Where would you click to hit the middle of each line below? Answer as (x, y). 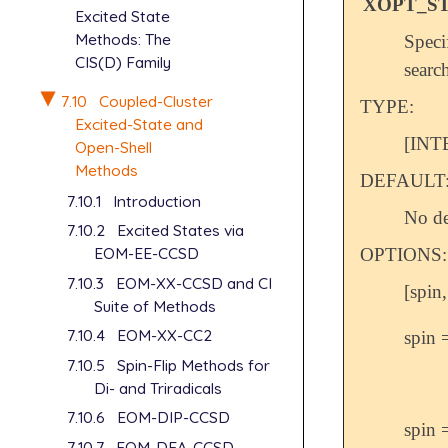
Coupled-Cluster (155, 100)
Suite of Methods (155, 305)
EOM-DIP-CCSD (173, 417)
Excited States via (180, 230)
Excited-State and (138, 123)
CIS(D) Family (122, 62)
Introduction (156, 200)
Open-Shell (113, 146)
